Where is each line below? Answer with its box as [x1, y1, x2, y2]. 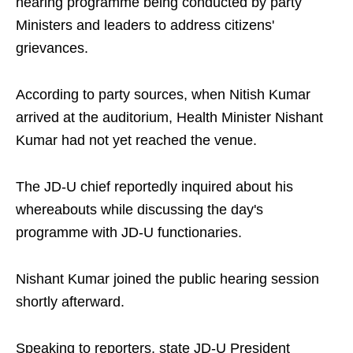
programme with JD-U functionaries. [16, 225, 242, 241]
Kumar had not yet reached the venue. [16, 132, 257, 149]
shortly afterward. [16, 294, 124, 310]
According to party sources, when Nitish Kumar [16, 87, 310, 103]
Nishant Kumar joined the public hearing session [16, 271, 319, 288]
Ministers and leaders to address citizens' [16, 17, 274, 34]
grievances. [16, 40, 88, 57]
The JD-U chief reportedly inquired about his [16, 179, 293, 195]
